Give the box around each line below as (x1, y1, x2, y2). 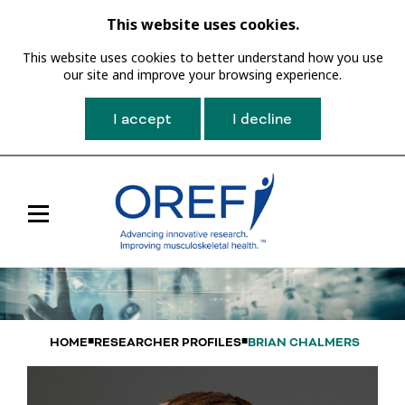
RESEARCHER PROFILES (94, 334, 241, 352)
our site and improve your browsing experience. (63, 66, 342, 83)
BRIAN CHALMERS (248, 334, 360, 352)
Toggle (54, 208, 98, 230)
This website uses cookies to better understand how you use (22, 49, 383, 66)
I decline (232, 108, 292, 128)
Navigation (54, 240, 123, 262)
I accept (113, 108, 172, 128)
